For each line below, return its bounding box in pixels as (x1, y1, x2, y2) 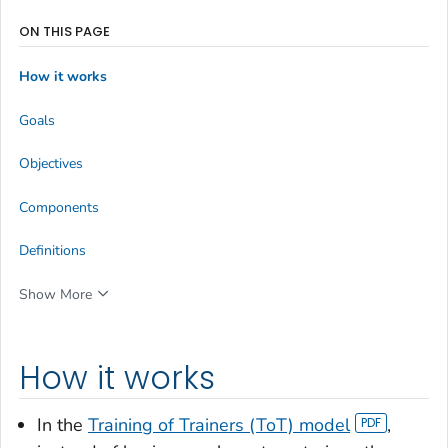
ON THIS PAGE (19, 21, 110, 41)
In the (37, 413, 88, 438)
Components (19, 197, 99, 217)
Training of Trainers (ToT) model (88, 413, 350, 438)
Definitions (19, 240, 86, 260)
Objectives (19, 154, 83, 174)
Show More (19, 284, 92, 304)
